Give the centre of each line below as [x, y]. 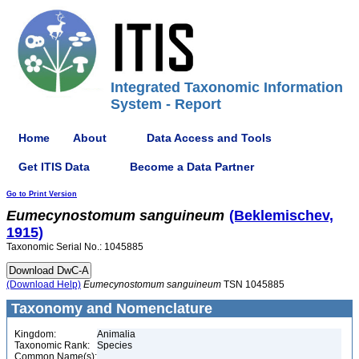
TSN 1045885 [253, 284]
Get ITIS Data [54, 166]
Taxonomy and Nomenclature [110, 309]
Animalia [116, 334]
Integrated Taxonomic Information [227, 87]
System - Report [166, 104]
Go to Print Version [42, 194]
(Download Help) [44, 284]
